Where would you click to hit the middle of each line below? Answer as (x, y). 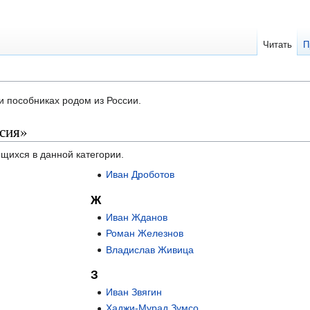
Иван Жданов (137, 217)
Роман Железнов (145, 234)
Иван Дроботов (140, 175)
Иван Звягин (134, 292)
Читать (278, 45)
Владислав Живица (150, 249)
